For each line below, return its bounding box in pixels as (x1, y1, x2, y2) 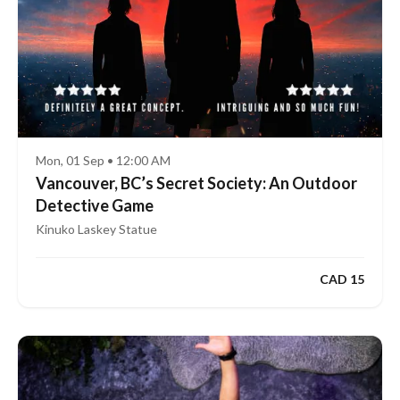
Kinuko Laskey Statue (36, 221, 157, 237)
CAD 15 (320, 271, 364, 287)
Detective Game (36, 196, 154, 216)
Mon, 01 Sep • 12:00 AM (36, 153, 171, 169)
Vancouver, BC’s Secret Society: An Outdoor (36, 173, 357, 194)
